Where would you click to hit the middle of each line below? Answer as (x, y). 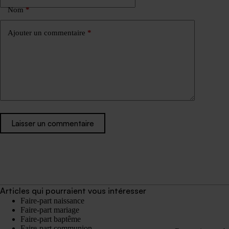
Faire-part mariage (50, 210)
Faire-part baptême (51, 219)
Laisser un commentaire (53, 123)
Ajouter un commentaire (47, 32)
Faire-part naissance (52, 201)
